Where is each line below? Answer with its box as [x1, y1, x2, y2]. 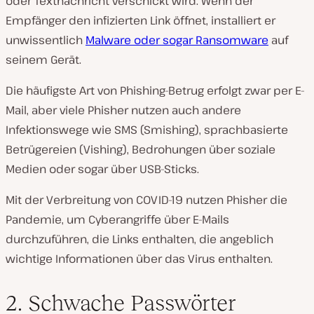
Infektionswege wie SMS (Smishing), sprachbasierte [6, 122, 288, 137]
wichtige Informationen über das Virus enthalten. [6, 251, 273, 266]
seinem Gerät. [6, 52, 81, 67]
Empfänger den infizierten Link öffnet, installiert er [6, 13, 275, 28]
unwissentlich [6, 32, 86, 48]
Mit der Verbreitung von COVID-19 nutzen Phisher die [6, 192, 287, 207]
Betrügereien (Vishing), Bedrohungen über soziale [6, 142, 275, 157]
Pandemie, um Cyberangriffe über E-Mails [6, 212, 229, 227]
